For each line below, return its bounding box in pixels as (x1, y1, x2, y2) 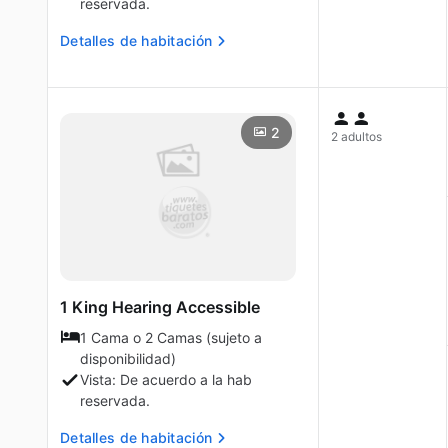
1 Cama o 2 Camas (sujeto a (80, 329, 262, 346)
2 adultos (331, 129, 382, 144)
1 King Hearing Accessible (60, 297, 260, 317)
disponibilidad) (80, 350, 176, 367)
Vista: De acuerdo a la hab (80, 371, 252, 388)
